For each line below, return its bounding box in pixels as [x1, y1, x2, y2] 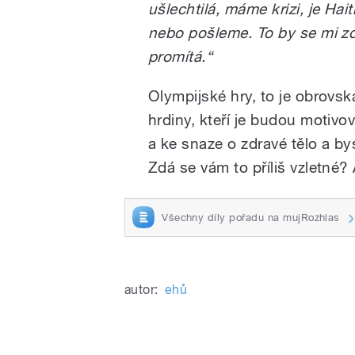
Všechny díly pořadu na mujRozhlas [162, 211, 340, 223]
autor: [124, 282, 158, 298]
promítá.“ [148, 47, 213, 65]
